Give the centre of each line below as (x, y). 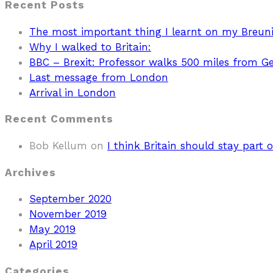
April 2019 (53, 245)
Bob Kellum (58, 145)
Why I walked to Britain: (90, 47)
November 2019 (68, 214)
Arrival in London (73, 92)
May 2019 (52, 229)
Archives (30, 172)
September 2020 (70, 199)
